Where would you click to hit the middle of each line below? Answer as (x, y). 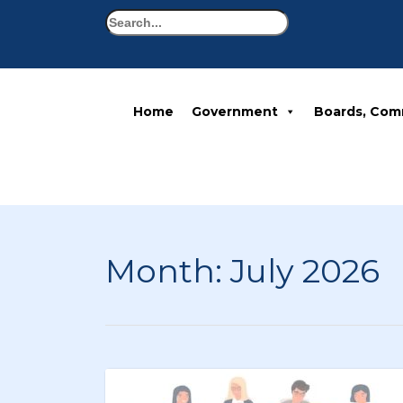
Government (235, 112)
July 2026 (305, 271)
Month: (168, 271)
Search (126, 17)
